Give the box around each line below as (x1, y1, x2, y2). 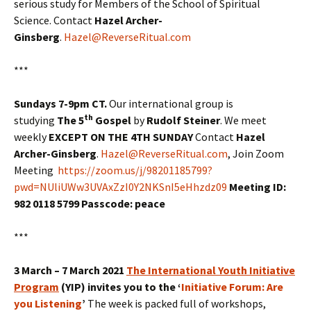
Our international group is (107, 96, 233, 111)
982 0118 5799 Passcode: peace (14, 196, 165, 211)
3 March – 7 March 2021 (14, 263, 126, 278)
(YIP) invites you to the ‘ (59, 280, 181, 294)
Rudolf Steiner (144, 113, 220, 128)
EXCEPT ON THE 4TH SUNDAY (49, 130, 195, 144)
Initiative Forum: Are (181, 280, 283, 294)
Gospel (93, 113, 133, 128)
